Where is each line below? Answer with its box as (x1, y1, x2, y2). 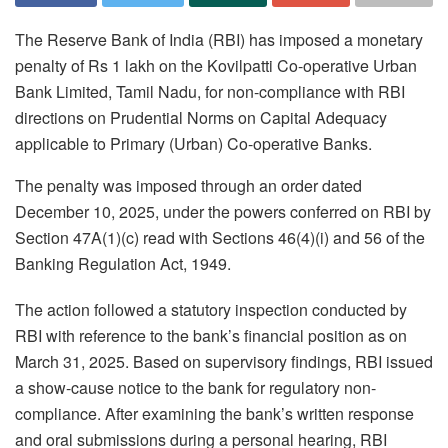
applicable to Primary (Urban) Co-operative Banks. (15, 131, 372, 155)
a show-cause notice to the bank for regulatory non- (15, 375, 376, 399)
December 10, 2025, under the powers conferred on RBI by (15, 199, 431, 223)
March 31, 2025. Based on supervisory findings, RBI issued (15, 349, 433, 373)
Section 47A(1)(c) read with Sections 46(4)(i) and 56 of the (15, 225, 425, 249)
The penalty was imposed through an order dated (15, 173, 362, 197)
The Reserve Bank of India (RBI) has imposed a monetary (15, 27, 423, 51)
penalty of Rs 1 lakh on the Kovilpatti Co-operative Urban (15, 53, 417, 77)
